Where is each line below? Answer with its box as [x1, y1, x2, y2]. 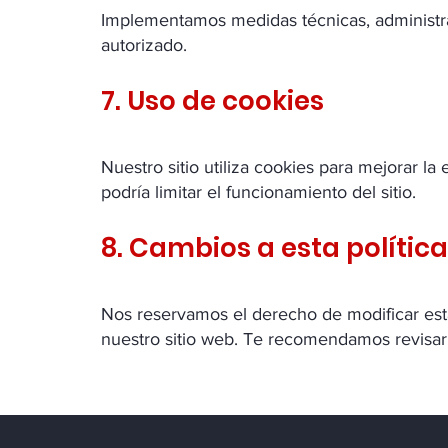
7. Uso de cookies [101, 83, 324, 119]
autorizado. [101, 35, 187, 55]
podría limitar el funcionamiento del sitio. [101, 182, 416, 202]
